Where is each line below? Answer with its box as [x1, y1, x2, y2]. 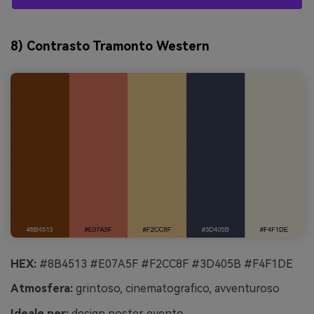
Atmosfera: [11, 282, 73, 296]
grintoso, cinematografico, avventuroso [73, 282, 280, 296]
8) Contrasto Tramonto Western [11, 39, 210, 54]
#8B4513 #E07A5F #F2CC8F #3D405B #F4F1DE [36, 257, 293, 271]
